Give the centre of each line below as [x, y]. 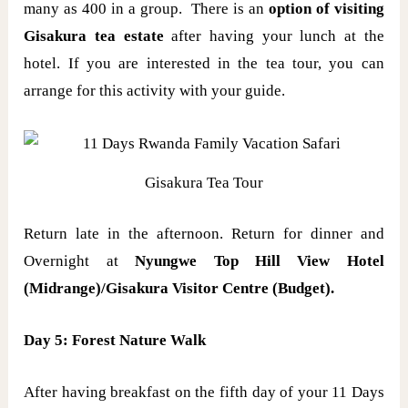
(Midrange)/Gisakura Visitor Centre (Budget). [179, 288]
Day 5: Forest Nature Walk [115, 340]
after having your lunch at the [274, 36]
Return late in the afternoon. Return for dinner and [204, 233]
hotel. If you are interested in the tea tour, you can [204, 64]
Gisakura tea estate [94, 36]
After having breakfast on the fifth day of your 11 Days [204, 393]
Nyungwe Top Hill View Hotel [260, 260]
